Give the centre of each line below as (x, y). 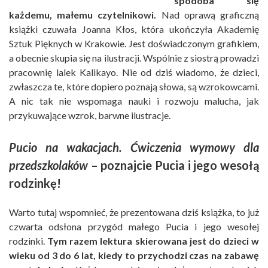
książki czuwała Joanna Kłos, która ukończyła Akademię (134, 29)
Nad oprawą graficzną (208, 14)
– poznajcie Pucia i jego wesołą (173, 165)
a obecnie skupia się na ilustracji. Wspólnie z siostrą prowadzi (134, 57)
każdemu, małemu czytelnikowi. (83, 14)
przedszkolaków (48, 165)
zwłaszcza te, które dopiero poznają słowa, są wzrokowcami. (134, 86)
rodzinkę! (35, 183)
